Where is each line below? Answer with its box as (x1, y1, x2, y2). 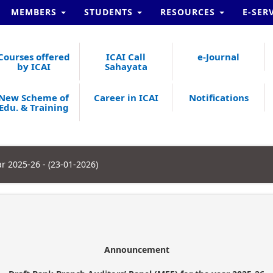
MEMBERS (11, 6, 60, 18)
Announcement (104, 244, 169, 255)
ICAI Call (106, 51, 146, 63)
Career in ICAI (93, 91, 158, 104)
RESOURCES (160, 6, 218, 18)
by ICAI (16, 60, 51, 73)
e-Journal (197, 51, 240, 63)
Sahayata (104, 60, 147, 73)
